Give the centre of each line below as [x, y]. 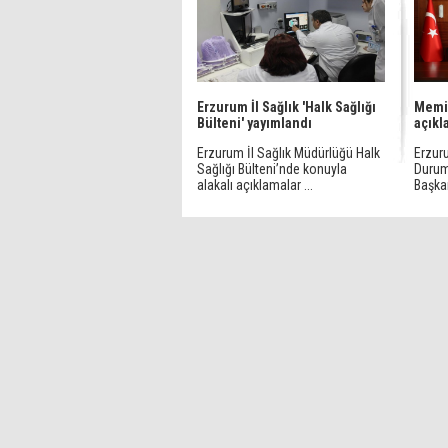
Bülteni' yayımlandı [254, 123]
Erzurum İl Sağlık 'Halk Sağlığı [286, 107]
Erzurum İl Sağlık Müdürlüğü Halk [288, 153]
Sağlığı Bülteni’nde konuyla [272, 169]
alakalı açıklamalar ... [255, 185]
